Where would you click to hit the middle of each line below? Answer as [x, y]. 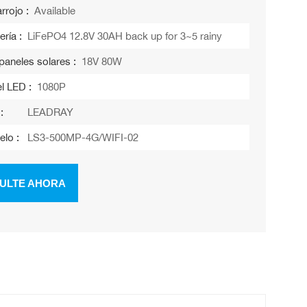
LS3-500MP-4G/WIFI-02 [83, 138]
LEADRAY [51, 112]
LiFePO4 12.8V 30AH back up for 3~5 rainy [125, 36]
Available [55, 11]
